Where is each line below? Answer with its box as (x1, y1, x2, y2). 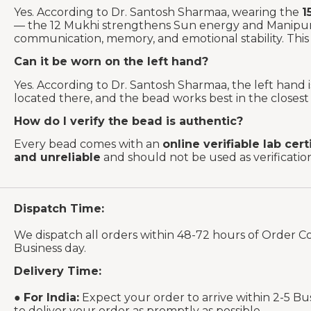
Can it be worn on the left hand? (14, 55, 208, 69)
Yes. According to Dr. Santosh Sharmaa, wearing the (14, 5, 302, 19)
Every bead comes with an (14, 137, 162, 151)
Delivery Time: (14, 264, 101, 278)
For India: (24, 291, 79, 305)
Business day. (14, 241, 86, 255)
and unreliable (14, 151, 101, 165)
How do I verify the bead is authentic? (14, 115, 243, 128)
